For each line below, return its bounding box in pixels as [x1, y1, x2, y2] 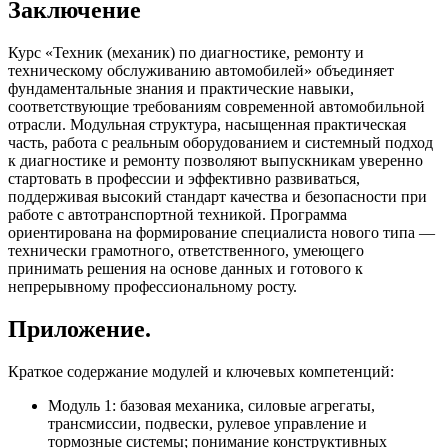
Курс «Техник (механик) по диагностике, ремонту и [8, 43, 364, 61]
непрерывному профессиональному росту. [8, 277, 297, 295]
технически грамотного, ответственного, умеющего [8, 241, 364, 259]
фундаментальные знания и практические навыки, [8, 79, 354, 97]
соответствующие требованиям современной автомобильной [8, 97, 425, 115]
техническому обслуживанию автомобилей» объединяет [8, 61, 394, 79]
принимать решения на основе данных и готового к [8, 259, 363, 277]
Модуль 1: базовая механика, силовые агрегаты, [48, 396, 375, 414]
